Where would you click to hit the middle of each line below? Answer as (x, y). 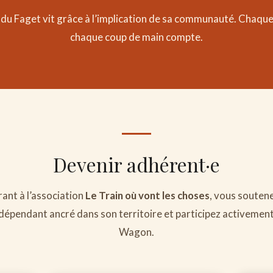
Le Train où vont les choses (147, 196)
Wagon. (136, 232)
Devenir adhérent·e (136, 165)
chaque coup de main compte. (136, 37)
